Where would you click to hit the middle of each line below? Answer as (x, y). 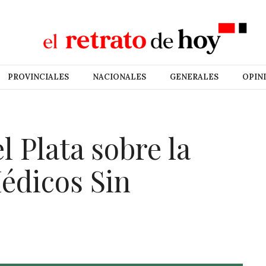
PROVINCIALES (38, 77)
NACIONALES (119, 77)
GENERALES (194, 77)
